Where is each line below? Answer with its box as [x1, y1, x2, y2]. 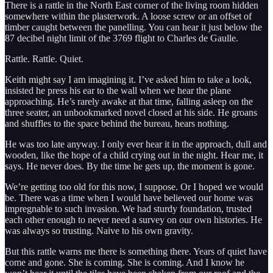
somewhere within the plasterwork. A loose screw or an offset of [5, 11, 252, 22]
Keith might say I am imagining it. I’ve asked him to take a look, [5, 74, 252, 85]
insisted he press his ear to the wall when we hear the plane [5, 85, 231, 96]
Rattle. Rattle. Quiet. [5, 54, 83, 65]
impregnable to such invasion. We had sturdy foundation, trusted [5, 204, 252, 214]
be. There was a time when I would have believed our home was [5, 193, 253, 204]
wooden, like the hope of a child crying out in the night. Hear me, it [5, 150, 263, 161]
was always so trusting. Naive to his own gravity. [5, 225, 193, 236]
